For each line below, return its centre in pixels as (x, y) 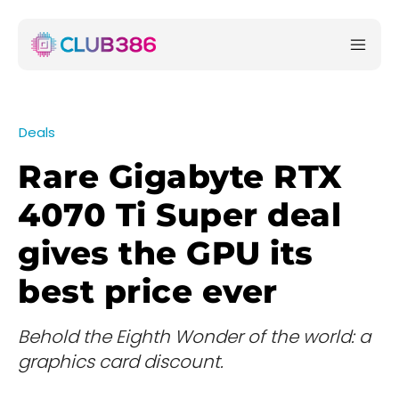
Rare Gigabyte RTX (180, 177)
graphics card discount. (121, 362)
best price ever (148, 292)
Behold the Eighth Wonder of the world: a (194, 337)
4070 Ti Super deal (179, 215)
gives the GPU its (166, 253)
